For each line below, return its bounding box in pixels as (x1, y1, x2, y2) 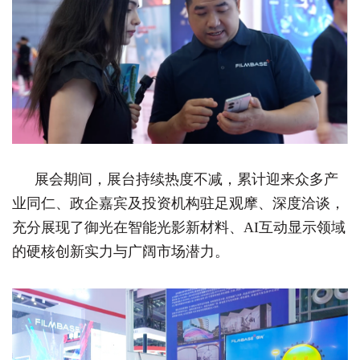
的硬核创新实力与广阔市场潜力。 (12, 243, 229, 260)
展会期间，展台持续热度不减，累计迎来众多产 (35, 170, 338, 187)
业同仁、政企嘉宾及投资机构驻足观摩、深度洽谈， (12, 194, 345, 211)
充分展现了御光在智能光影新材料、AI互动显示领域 (12, 219, 346, 235)
